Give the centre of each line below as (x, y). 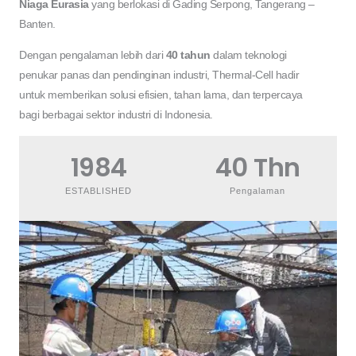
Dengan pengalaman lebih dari (93, 56)
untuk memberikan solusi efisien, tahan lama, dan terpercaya (161, 95)
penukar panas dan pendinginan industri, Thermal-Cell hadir (159, 75)
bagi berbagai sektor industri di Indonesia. (116, 115)
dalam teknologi (248, 56)
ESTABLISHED (99, 190)
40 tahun (188, 56)
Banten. (37, 25)
